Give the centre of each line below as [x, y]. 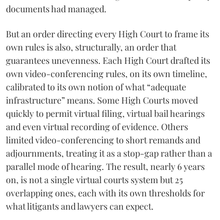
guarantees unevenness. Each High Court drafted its [108, 60]
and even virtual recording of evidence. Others [97, 127]
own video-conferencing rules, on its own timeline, [107, 74]
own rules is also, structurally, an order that [91, 47]
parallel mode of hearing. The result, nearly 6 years [105, 166]
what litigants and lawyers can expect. [80, 206]
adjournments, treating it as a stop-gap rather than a [109, 153]
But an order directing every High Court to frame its [108, 34]
